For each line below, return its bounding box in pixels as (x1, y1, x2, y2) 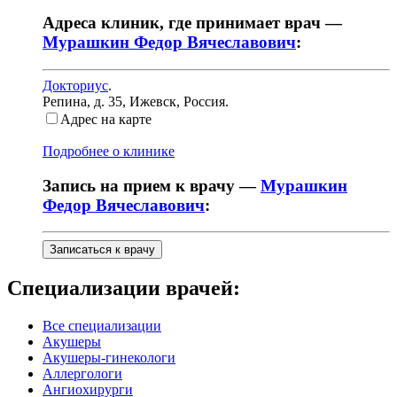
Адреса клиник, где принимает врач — (43, 13, 342, 33)
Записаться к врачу (50, 243, 155, 257)
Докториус (43, 77, 108, 93)
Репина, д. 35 (43, 93, 122, 109)
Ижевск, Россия (129, 93, 225, 109)
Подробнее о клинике (43, 143, 175, 159)
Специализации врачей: (7, 276, 240, 300)
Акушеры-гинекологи (43, 350, 175, 366)
